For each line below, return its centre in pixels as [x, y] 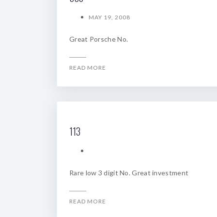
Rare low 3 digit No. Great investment [129, 173]
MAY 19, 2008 [109, 17]
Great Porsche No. [99, 39]
